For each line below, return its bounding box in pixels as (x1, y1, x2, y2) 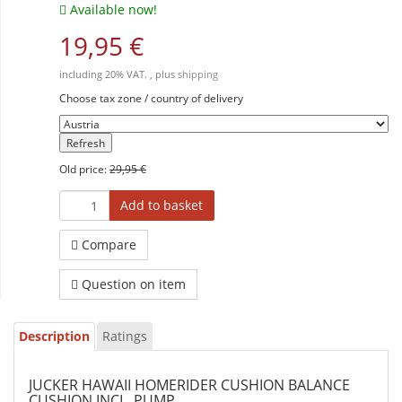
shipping (178, 68, 218, 81)
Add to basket (120, 197, 203, 214)
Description (19, 328, 90, 345)
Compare (82, 236, 136, 253)
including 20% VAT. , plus (59, 68, 178, 81)
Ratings (102, 328, 147, 345)
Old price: (59, 162, 109, 176)
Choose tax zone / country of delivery (59, 91, 243, 105)
